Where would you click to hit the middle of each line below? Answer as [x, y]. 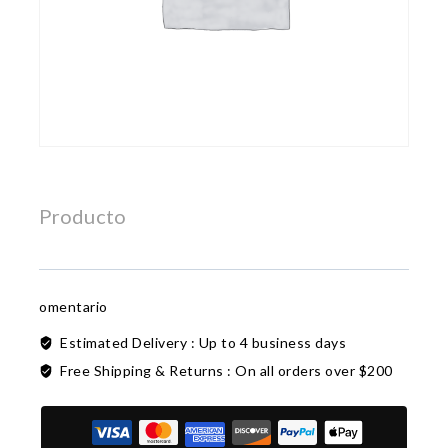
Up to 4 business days [272, 342]
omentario [73, 306]
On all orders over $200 [314, 370]
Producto [82, 216]
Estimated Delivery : [129, 342]
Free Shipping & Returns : [147, 370]
